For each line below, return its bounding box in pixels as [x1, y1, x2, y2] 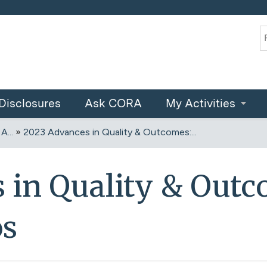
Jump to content [97, 1, 170, 13]
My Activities [166, 97, 235, 110]
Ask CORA [85, 97, 142, 110]
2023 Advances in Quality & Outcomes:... [23, 126, 197, 138]
